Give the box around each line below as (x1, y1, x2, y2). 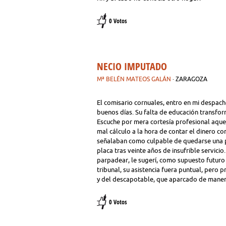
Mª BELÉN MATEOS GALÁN (97, 76, 171, 82)
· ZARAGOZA (171, 76, 209, 82)
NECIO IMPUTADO (97, 60, 167, 73)
